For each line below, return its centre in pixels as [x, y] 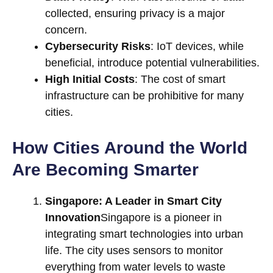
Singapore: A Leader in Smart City [133, 201]
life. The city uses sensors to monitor [134, 251]
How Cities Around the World [130, 148]
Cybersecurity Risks [98, 47]
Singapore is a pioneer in [161, 218]
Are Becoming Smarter [105, 170]
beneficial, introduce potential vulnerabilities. [152, 63]
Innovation [73, 218]
